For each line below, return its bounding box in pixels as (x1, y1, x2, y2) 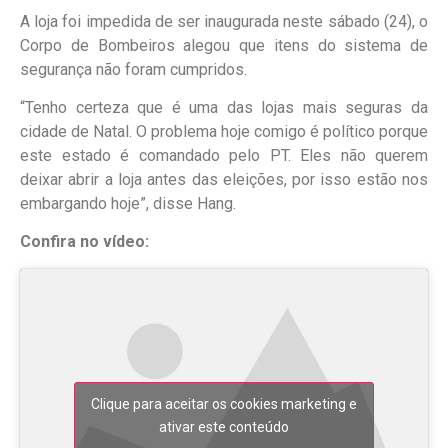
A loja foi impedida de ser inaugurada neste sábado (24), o (20, 11, 428, 31)
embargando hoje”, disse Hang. (20, 194, 236, 214)
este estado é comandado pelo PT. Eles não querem (20, 146, 428, 166)
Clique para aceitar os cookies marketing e (91, 395, 357, 412)
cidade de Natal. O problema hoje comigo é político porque (20, 122, 428, 142)
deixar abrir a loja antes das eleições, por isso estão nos (20, 170, 428, 190)
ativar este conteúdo (159, 418, 289, 435)
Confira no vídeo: (20, 232, 149, 252)
